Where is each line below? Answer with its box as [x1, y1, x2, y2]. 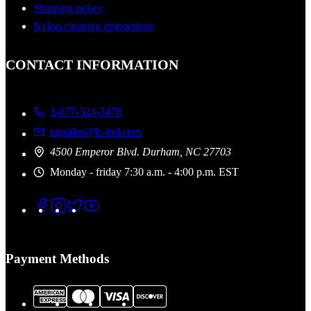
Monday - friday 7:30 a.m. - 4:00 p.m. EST [50, 165, 239, 178]
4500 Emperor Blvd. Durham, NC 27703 [50, 145, 231, 158]
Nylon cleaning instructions [33, 20, 153, 33]
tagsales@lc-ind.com [50, 125, 141, 137]
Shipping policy [33, 2, 103, 15]
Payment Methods [6, 251, 109, 267]
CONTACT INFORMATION [6, 56, 178, 72]
